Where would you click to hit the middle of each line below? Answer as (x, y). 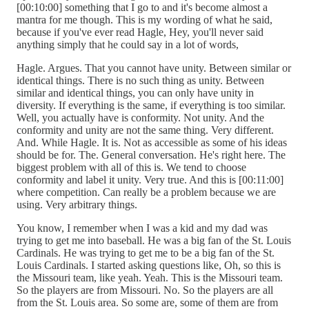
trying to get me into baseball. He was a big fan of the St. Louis (154, 240)
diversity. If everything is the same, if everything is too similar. (151, 105)
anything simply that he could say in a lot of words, (128, 44)
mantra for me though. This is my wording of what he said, (144, 19)
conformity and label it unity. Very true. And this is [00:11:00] (150, 179)
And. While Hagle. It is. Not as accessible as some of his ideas (152, 142)
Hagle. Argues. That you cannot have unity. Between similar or (154, 68)
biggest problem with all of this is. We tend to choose (131, 167)
